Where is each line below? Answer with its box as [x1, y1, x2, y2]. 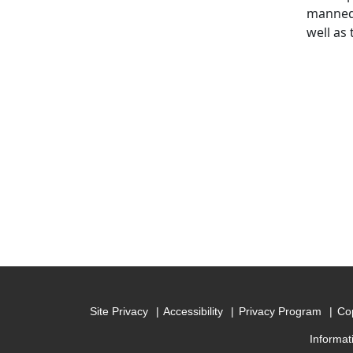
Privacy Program [239, 305, 322, 318]
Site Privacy [89, 305, 148, 318]
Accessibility [163, 305, 224, 318]
